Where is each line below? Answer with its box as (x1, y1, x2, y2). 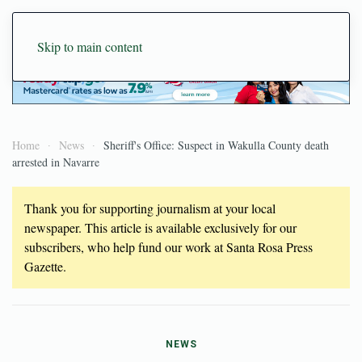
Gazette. (24, 257, 66, 275)
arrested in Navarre (12, 154, 99, 170)
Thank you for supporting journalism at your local (24, 199, 276, 217)
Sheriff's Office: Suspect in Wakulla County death (103, 137, 329, 153)
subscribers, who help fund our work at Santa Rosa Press (24, 238, 313, 255)
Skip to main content (37, 38, 142, 55)
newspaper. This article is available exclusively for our (24, 218, 297, 236)
